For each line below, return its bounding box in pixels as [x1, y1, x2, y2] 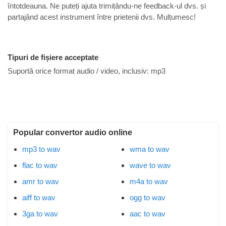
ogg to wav [130, 193, 165, 202]
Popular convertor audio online [13, 128, 132, 137]
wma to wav [130, 144, 169, 153]
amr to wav [22, 177, 59, 186]
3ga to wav [22, 209, 58, 218]
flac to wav [22, 160, 58, 169]
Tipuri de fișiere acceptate [8, 52, 98, 62]
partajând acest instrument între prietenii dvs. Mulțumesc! [8, 12, 196, 21]
